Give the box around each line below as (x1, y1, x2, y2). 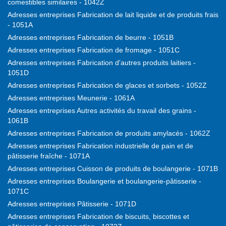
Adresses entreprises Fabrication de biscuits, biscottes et (8, 212, 189, 221)
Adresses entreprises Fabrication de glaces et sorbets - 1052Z (8, 81, 207, 90)
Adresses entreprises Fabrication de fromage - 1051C (8, 46, 180, 54)
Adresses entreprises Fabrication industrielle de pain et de (8, 142, 193, 150)
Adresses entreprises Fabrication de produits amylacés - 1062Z (8, 129, 210, 138)
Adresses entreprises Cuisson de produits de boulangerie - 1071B (8, 164, 218, 173)
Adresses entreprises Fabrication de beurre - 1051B (8, 33, 174, 42)
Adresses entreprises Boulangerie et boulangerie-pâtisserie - (8, 177, 201, 186)
